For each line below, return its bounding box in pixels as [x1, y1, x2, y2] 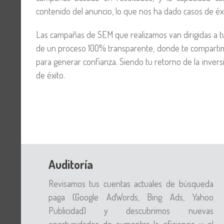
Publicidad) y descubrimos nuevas [48, 205, 213, 216]
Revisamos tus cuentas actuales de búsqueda [48, 178, 213, 189]
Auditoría [48, 156, 93, 172]
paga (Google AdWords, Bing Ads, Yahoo [48, 191, 213, 202]
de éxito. [35, 69, 65, 80]
